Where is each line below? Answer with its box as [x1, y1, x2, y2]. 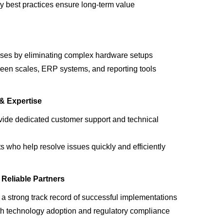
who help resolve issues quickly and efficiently [4, 142, 165, 151]
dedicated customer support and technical [15, 115, 159, 124]
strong [8, 193, 31, 201]
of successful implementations [72, 193, 177, 201]
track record [31, 193, 72, 201]
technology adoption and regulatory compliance [6, 206, 170, 215]
